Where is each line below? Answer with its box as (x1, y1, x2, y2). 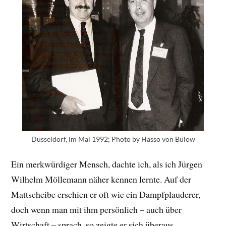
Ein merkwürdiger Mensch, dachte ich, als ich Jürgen (11, 157, 203, 170)
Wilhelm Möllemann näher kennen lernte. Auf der (11, 173, 192, 185)
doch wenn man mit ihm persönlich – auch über (11, 203, 182, 215)
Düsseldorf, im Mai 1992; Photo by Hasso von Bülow (31, 135, 195, 144)
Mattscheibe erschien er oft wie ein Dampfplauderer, (11, 188, 201, 200)
